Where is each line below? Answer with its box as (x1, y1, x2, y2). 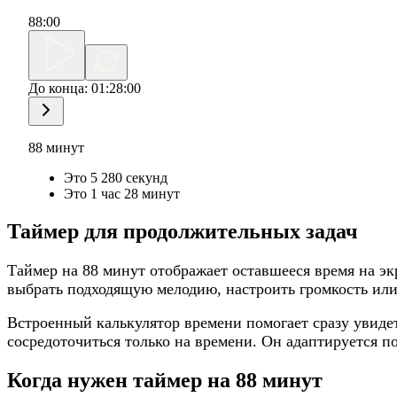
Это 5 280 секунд (64, 169, 167, 185)
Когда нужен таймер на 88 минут (7, 369, 323, 393)
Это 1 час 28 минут (64, 185, 180, 201)
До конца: (28, 80, 91, 96)
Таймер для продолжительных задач (7, 219, 358, 243)
